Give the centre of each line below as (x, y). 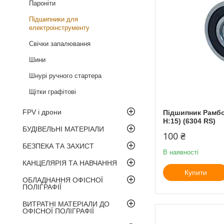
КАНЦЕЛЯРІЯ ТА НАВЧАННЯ (70, 163)
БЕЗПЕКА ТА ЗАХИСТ (58, 146)
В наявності (181, 152)
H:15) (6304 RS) (189, 121)
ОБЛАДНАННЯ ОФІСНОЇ (63, 180)
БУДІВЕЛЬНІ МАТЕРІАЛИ (63, 129)
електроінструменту (59, 27)
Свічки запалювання (60, 43)
